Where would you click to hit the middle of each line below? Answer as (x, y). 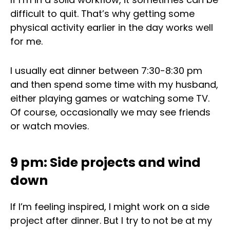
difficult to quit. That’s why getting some (102, 13)
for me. (26, 41)
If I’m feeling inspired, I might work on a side (110, 207)
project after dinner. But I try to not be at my (111, 221)
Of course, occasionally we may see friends (110, 112)
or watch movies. (50, 126)
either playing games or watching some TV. (110, 99)
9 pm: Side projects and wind (106, 163)
